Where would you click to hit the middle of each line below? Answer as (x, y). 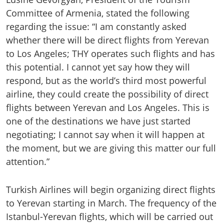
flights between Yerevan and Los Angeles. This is (108, 107)
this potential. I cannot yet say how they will (98, 67)
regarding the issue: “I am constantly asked (96, 26)
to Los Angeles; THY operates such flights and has (110, 53)
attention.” (28, 161)
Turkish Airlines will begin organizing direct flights (111, 189)
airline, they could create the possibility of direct (107, 94)
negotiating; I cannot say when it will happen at (105, 134)
